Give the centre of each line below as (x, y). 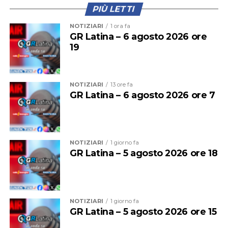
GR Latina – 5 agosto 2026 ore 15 (143, 211)
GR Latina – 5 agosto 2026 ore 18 (144, 153)
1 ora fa (120, 26)
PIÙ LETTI (114, 9)
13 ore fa (121, 84)
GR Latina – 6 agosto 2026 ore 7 (142, 95)
